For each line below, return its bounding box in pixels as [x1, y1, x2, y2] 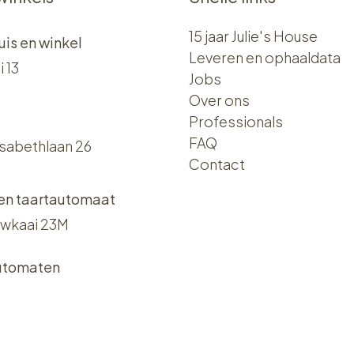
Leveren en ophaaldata [189, 48, 341, 67]
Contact [189, 155, 245, 174]
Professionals [189, 112, 283, 131]
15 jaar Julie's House [189, 27, 318, 46]
